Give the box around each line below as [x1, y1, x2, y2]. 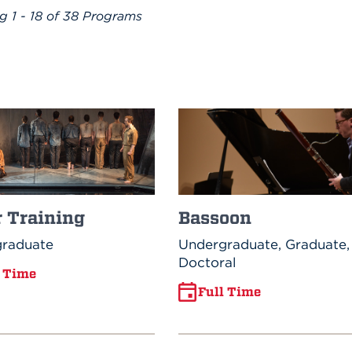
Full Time [197, 284, 261, 300]
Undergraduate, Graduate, [178, 235, 350, 253]
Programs [79, 7, 142, 24]
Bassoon [178, 206, 251, 229]
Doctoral [178, 253, 236, 271]
